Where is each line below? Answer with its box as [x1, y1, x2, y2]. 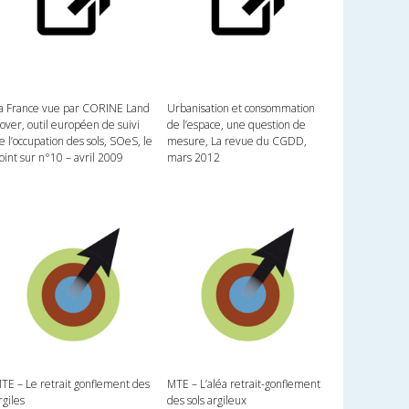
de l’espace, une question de [166, 117, 306, 133]
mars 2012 [166, 150, 220, 166]
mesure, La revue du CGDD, [166, 133, 307, 150]
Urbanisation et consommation [166, 100, 315, 117]
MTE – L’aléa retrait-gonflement [166, 376, 320, 393]
